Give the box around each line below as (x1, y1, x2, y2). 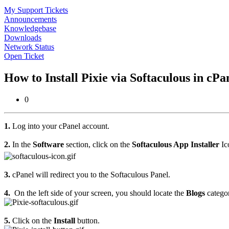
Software (33, 140, 64, 149)
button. (75, 216, 100, 225)
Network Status (4, 42, 54, 52)
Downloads (4, 33, 41, 42)
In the (12, 140, 33, 149)
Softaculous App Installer (132, 140, 219, 149)
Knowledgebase (4, 24, 56, 33)
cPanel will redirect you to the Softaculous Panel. (12, 170, 170, 179)
